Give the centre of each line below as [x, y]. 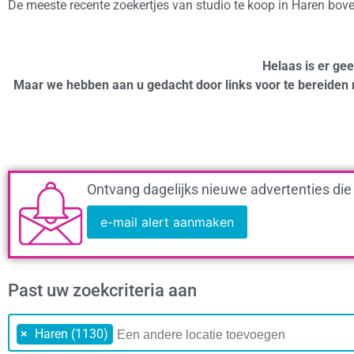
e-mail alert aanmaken [167, 222]
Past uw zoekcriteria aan [102, 290]
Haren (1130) [72, 333]
